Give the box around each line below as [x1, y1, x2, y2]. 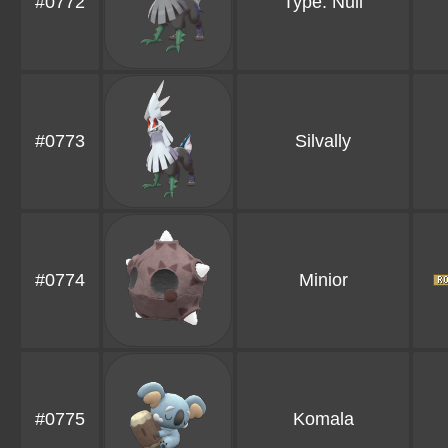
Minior [298, 270, 348, 291]
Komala [292, 409, 354, 430]
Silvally [295, 131, 351, 152]
